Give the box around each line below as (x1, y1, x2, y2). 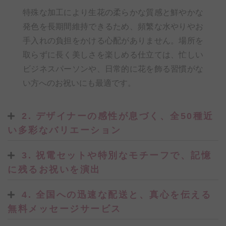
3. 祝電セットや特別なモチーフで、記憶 (22, 150, 211, 160)
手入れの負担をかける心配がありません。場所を (23, 36, 203, 45)
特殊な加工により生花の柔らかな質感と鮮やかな (23, 8, 203, 17)
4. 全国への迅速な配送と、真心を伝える (22, 189, 211, 200)
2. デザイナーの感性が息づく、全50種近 (22, 110, 214, 121)
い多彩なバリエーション (8, 125, 122, 135)
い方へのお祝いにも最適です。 (23, 78, 136, 87)
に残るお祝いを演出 (8, 164, 101, 175)
